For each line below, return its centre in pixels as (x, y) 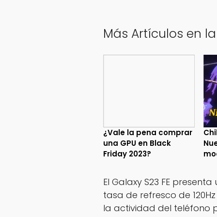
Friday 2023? (127, 154)
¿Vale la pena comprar (147, 133)
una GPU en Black (137, 143)
